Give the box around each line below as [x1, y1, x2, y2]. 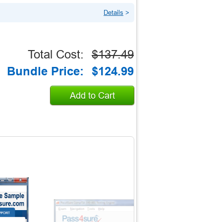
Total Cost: [28, 48, 84, 61]
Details [104, 9, 123, 16]
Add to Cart [69, 91, 115, 101]
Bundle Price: [7, 64, 84, 78]
